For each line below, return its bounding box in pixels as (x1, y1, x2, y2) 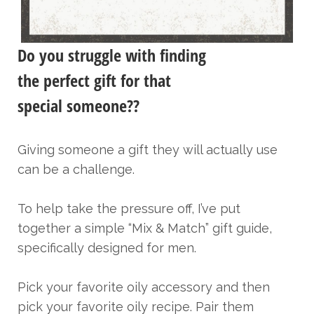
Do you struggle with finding (18, 43, 206, 67)
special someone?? (18, 94, 139, 117)
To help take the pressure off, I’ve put (18, 201, 240, 216)
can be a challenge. (18, 162, 138, 177)
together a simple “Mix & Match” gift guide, (18, 221, 272, 235)
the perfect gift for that (18, 69, 171, 92)
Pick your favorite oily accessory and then (18, 280, 270, 294)
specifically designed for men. (18, 240, 200, 255)
